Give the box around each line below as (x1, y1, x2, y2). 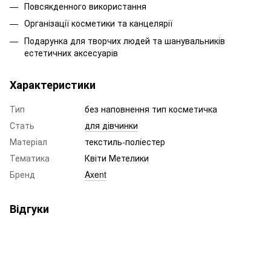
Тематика (10, 151, 50, 164)
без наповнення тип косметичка (85, 102, 217, 115)
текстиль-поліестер (85, 135, 165, 148)
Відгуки (10, 200, 49, 217)
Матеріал (10, 135, 47, 148)
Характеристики (10, 76, 96, 93)
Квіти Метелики (85, 151, 149, 164)
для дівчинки (85, 119, 138, 131)
